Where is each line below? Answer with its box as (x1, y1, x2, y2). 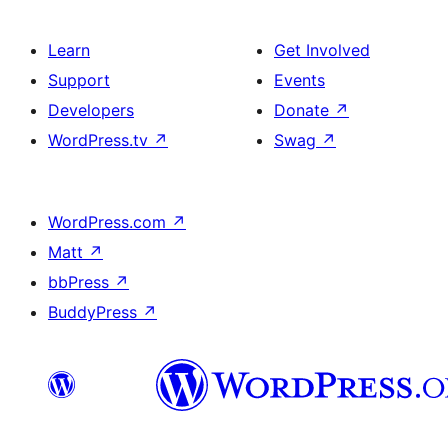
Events (274, 70, 325, 90)
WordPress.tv (48, 130, 153, 150)
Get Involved (274, 40, 370, 60)
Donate (274, 100, 334, 120)
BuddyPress (48, 302, 142, 322)
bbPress (48, 272, 114, 292)
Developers (48, 100, 134, 120)
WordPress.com (48, 212, 171, 232)
